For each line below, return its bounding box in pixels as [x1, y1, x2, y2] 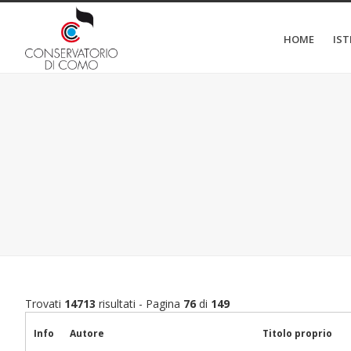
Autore [70, 327, 104, 340]
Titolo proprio [262, 327, 332, 340]
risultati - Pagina [99, 296, 183, 311]
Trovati [25, 296, 64, 311]
